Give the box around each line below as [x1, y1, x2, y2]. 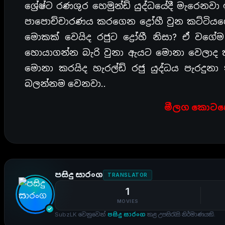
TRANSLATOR [107, 171, 148, 178]
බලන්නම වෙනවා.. [25, 78, 106, 89]
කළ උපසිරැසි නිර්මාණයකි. [146, 211, 215, 218]
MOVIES [117, 198, 139, 204]
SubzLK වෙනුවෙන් [55, 211, 107, 218]
